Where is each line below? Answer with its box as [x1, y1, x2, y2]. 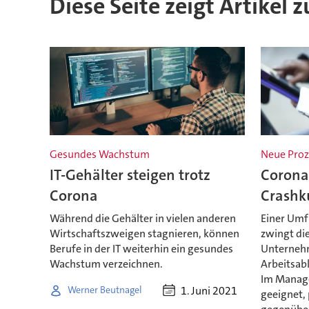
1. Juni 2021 [181, 283, 238, 298]
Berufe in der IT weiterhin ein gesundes [49, 241, 233, 256]
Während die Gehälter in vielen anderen [49, 210, 236, 226]
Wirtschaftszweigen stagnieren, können [49, 226, 239, 241]
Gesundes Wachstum [49, 147, 150, 162]
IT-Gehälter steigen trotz [49, 165, 210, 186]
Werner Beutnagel [67, 283, 142, 297]
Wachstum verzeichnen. [49, 256, 163, 271]
